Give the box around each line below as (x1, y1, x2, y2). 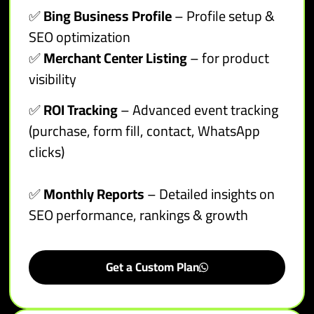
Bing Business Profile (41, 2, 172, 29)
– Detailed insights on (144, 180, 275, 207)
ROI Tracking (43, 96, 118, 123)
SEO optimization (29, 23, 131, 50)
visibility (29, 65, 77, 92)
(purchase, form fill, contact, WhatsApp (29, 117, 261, 144)
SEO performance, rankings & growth (29, 201, 249, 228)
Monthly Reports (43, 180, 145, 207)
